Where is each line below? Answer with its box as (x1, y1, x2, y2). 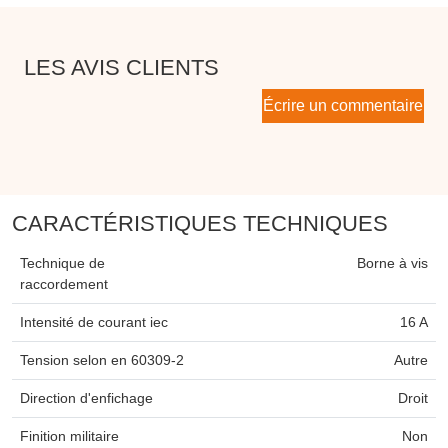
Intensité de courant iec (20, 314, 168, 331)
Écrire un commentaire (263, 97, 423, 115)
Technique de (20, 255, 105, 272)
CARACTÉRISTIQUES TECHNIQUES (12, 211, 388, 237)
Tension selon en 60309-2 (20, 352, 184, 369)
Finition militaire (20, 428, 119, 445)
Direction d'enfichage (20, 390, 153, 407)
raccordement (20, 276, 108, 293)
